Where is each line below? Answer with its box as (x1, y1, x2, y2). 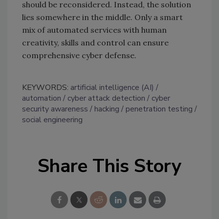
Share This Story (38, 153, 181, 179)
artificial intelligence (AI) (70, 82, 154, 93)
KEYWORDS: (22, 82, 70, 93)
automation (22, 93, 61, 104)
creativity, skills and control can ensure (22, 38, 169, 48)
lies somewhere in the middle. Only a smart (22, 12, 183, 22)
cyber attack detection (67, 93, 145, 104)
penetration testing (126, 104, 193, 115)
